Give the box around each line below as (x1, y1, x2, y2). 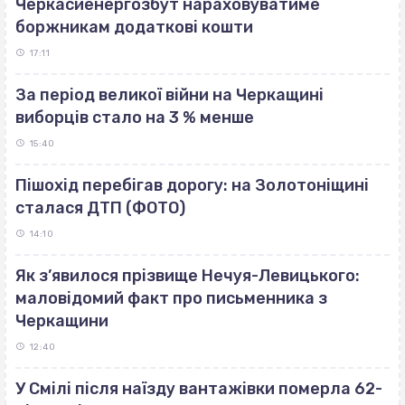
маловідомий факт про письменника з (15, 287, 327, 308)
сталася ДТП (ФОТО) (15, 197, 185, 218)
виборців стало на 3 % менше (15, 107, 254, 127)
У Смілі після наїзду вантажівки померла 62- (15, 378, 382, 399)
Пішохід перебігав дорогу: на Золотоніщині (15, 174, 369, 195)
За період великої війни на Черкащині (15, 84, 324, 105)
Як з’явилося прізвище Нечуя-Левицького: (15, 265, 360, 286)
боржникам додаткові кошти (15, 16, 253, 37)
